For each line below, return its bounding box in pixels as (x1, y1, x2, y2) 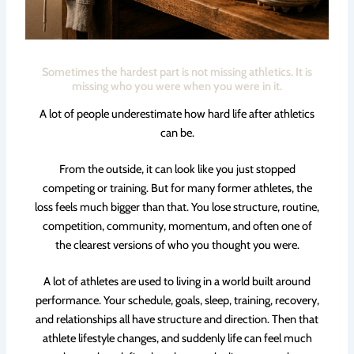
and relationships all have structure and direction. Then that (36, 312, 318, 326)
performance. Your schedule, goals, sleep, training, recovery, (35, 293, 319, 307)
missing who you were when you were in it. (72, 78, 282, 93)
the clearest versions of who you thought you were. (55, 238, 299, 252)
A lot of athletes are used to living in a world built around (43, 274, 311, 288)
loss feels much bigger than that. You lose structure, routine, (35, 200, 319, 214)
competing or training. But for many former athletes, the (42, 181, 312, 195)
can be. (160, 126, 194, 140)
